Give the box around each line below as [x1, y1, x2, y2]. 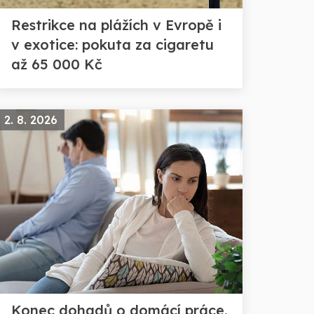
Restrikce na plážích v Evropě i [11, 16, 221, 34]
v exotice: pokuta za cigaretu [11, 36, 214, 53]
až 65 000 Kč [11, 55, 102, 73]
